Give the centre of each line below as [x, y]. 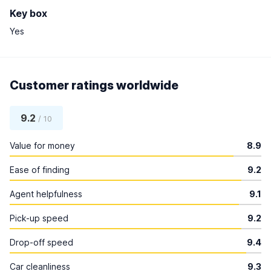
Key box [28, 13]
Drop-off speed [41, 242]
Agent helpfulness [46, 194]
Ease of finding [40, 170]
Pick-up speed [39, 218]
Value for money [42, 145]
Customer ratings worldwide [94, 85]
